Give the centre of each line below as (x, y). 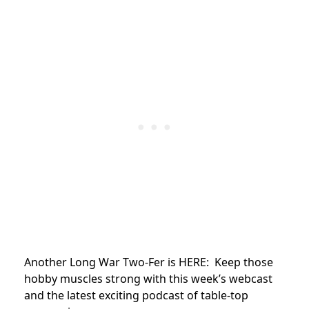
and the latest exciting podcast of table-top (136, 295)
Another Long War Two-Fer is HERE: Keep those (149, 262)
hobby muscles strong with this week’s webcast (148, 278)
